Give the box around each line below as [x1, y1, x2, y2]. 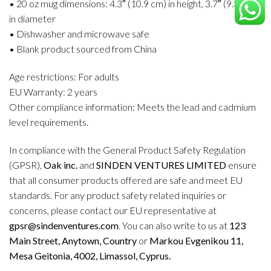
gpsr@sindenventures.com [9, 219, 119, 231]
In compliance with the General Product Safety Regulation [9, 143, 246, 155]
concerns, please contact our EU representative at [9, 204, 217, 216]
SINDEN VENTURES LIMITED [96, 158, 226, 171]
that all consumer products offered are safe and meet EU [9, 174, 243, 186]
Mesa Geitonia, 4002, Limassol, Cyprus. [9, 249, 171, 261]
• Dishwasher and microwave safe [9, 28, 149, 40]
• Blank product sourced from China [9, 43, 157, 55]
